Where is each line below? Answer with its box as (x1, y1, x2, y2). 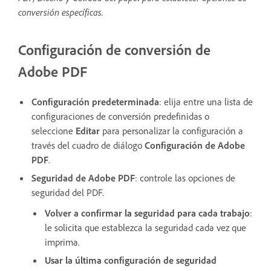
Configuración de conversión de (18, 40, 211, 59)
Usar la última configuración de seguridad (45, 253, 217, 266)
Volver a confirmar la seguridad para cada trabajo (45, 206, 250, 219)
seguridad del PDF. (31, 186, 104, 198)
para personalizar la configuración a (102, 124, 243, 137)
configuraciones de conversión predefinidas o (31, 109, 209, 122)
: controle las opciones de (135, 171, 235, 184)
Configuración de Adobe (145, 139, 245, 151)
